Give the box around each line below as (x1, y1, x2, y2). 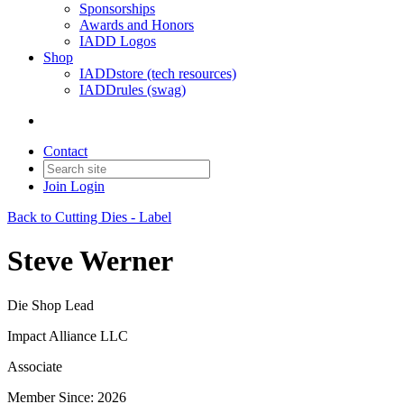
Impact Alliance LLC (7, 327, 128, 344)
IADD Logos (79, 33, 156, 49)
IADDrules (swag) (79, 82, 186, 97)
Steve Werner (7, 244, 173, 278)
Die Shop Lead (7, 297, 94, 313)
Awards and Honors (79, 17, 194, 32)
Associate (7, 358, 62, 374)
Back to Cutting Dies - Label (7, 209, 171, 225)
